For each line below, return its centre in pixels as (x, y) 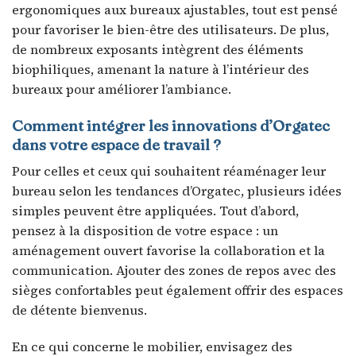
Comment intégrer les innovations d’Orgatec (171, 125)
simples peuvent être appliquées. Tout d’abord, (155, 211)
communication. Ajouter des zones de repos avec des (174, 271)
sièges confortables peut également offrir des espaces (178, 290)
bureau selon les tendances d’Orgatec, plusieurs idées (177, 191)
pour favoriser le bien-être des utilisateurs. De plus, (170, 29)
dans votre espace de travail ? (116, 144)
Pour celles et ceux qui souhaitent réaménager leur (169, 171)
